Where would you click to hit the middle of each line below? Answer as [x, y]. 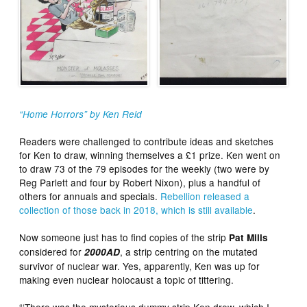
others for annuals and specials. [90, 196]
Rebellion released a [205, 196]
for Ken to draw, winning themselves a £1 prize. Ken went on [150, 155]
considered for [52, 251]
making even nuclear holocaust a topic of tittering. [127, 279]
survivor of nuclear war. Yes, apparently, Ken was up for [140, 266]
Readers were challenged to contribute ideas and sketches [147, 141]
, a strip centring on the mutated [189, 251]
